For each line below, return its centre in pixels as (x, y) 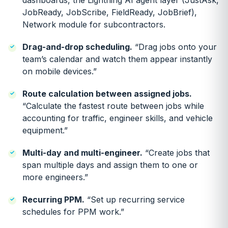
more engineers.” (55, 177)
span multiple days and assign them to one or (110, 165)
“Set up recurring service (135, 199)
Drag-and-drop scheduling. (77, 47)
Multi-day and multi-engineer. (82, 153)
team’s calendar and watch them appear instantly (117, 59)
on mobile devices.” (60, 71)
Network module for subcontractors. (94, 24)
